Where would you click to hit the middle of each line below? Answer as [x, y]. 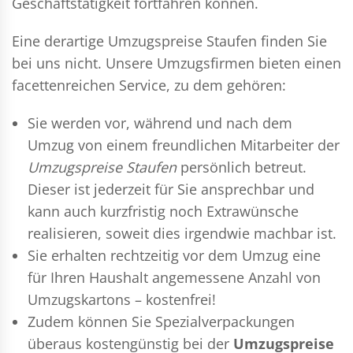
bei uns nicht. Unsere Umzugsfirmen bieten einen [176, 63]
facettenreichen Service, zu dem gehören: [149, 85]
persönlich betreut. [242, 167]
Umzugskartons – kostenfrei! [122, 299]
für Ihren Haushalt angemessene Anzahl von [174, 277]
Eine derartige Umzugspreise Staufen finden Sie [169, 41]
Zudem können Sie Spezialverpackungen [161, 321]
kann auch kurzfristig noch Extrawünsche [163, 211]
